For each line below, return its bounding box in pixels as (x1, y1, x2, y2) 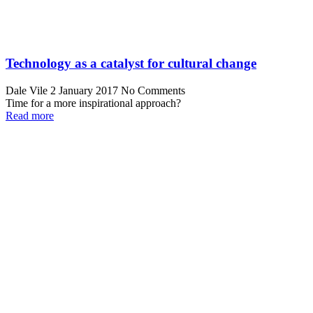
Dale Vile (6, 84, 48, 96)
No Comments (121, 84, 185, 96)
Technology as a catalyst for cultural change (6, 55, 256, 71)
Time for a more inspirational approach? (6, 96, 181, 109)
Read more (6, 109, 54, 122)
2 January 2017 (50, 84, 121, 96)
